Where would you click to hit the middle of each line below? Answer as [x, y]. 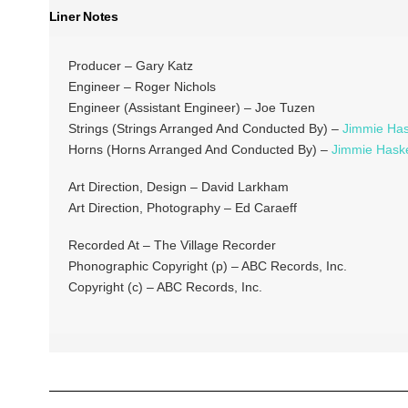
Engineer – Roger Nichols [142, 86]
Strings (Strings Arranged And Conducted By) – [205, 128]
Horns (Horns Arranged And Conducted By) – [199, 149]
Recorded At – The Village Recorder [172, 245]
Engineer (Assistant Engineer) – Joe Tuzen [191, 107]
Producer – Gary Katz [130, 65]
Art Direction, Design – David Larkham [178, 186]
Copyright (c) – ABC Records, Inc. [165, 287]
